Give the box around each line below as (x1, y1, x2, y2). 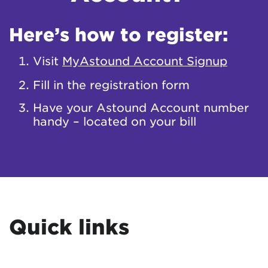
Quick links (9, 214, 129, 239)
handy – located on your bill (33, 114, 196, 129)
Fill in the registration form (33, 77, 190, 92)
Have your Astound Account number (33, 100, 249, 115)
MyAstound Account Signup (62, 54, 227, 68)
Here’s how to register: (9, 23, 228, 45)
